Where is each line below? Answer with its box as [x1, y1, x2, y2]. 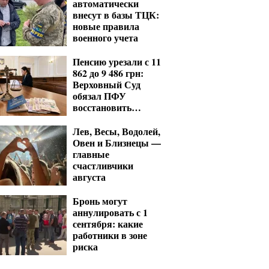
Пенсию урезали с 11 [73, 55, 161, 68]
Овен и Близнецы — [73, 136, 161, 150]
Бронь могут [73, 194, 127, 208]
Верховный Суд [73, 77, 141, 91]
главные [73, 147, 109, 161]
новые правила [73, 19, 139, 33]
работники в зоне [73, 228, 147, 242]
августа [73, 170, 106, 184]
